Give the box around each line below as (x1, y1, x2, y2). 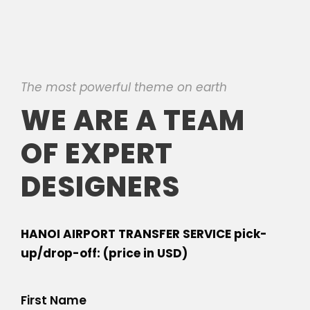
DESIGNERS (21, 167, 180, 206)
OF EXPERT (21, 134, 173, 173)
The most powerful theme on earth (21, 78, 227, 95)
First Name (21, 291, 86, 309)
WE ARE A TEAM (21, 100, 245, 140)
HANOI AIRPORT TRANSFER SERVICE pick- (21, 225, 267, 242)
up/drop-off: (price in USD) (21, 244, 188, 262)
